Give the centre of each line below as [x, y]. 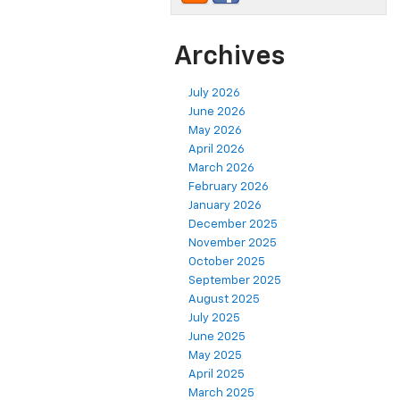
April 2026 [217, 150]
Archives [229, 58]
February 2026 [229, 187]
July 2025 [214, 319]
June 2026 [217, 112]
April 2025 [217, 375]
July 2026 [214, 94]
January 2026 [225, 206]
